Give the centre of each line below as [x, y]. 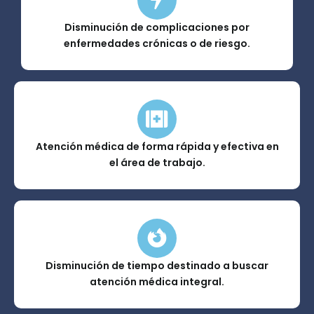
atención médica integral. [157, 282]
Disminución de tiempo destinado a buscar [157, 266]
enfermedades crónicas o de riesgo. [157, 44]
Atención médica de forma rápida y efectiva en [157, 147]
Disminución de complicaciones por [157, 28]
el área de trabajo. [157, 163]
